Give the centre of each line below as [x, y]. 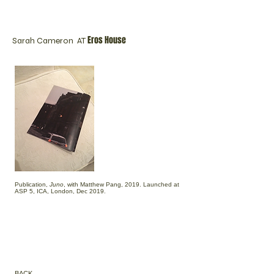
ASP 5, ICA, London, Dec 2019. [60, 191]
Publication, [32, 184]
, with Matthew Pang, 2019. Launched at [121, 184]
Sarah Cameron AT [50, 41]
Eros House [107, 40]
